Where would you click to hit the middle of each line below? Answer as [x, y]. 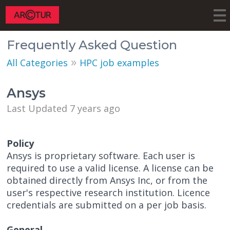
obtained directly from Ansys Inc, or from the [107, 180]
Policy [21, 143]
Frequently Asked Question [92, 45]
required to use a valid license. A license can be [110, 168]
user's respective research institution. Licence [109, 193]
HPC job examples [120, 63]
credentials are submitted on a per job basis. [107, 205]
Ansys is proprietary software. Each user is [101, 156]
